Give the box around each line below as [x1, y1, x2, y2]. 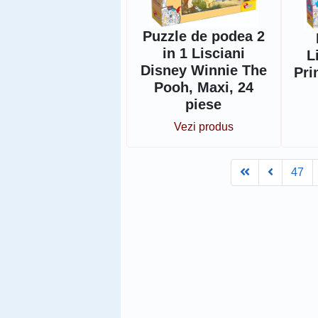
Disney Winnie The [140, 62, 267, 78]
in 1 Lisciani [162, 45, 245, 61]
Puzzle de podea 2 [142, 28, 265, 44]
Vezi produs [173, 120, 234, 133]
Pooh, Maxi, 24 [153, 79, 253, 95]
